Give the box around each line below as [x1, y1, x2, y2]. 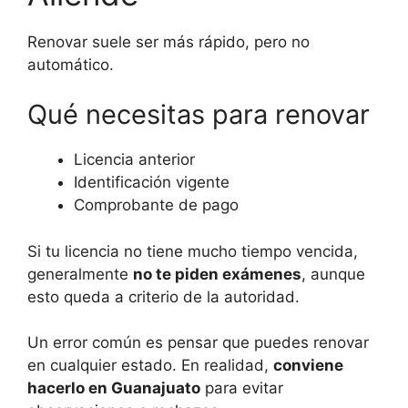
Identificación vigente [74, 173, 229, 192]
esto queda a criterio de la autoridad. [27, 287, 300, 306]
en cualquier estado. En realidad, [27, 356, 273, 375]
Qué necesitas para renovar [27, 98, 370, 131]
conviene [273, 356, 343, 375]
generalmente [27, 264, 133, 283]
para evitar [200, 379, 283, 398]
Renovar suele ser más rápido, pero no [27, 32, 310, 51]
